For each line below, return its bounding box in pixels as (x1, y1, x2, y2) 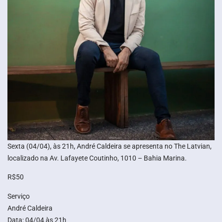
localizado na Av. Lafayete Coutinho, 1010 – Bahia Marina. (7, 154, 187, 162)
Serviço (7, 192, 30, 200)
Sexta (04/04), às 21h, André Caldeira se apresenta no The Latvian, (7, 142, 212, 150)
